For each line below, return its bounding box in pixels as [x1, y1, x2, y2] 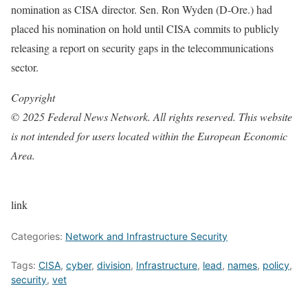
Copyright [11, 89, 55, 104]
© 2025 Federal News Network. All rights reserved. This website [11, 109, 292, 124]
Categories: [11, 230, 65, 242]
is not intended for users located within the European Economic [11, 128, 287, 143]
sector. [11, 59, 38, 74]
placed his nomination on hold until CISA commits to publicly [11, 21, 279, 36]
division [97, 258, 131, 271]
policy [263, 258, 289, 271]
